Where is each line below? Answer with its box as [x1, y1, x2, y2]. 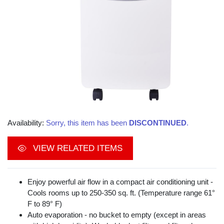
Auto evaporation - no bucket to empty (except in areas [27, 210, 206, 219]
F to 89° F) [27, 199, 62, 208]
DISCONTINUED [129, 118, 186, 127]
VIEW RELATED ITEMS [30, 143, 122, 153]
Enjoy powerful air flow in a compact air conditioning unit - [27, 177, 213, 186]
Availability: [7, 118, 46, 127]
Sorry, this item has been [46, 118, 129, 127]
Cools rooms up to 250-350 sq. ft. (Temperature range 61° [27, 188, 215, 197]
